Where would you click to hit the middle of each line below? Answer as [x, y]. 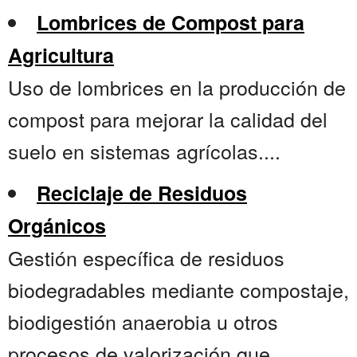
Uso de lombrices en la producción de [177, 87]
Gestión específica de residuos [146, 258]
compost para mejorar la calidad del [168, 119]
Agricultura [61, 55]
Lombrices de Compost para [171, 23]
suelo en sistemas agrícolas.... [144, 151]
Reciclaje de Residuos [142, 193]
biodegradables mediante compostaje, [178, 290]
